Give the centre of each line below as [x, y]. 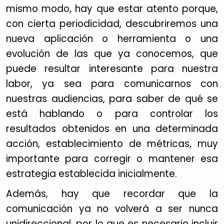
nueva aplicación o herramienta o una [112, 39]
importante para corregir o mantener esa [112, 159]
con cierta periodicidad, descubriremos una [112, 24]
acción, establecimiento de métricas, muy [112, 144]
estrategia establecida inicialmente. [91, 174]
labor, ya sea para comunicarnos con [112, 84]
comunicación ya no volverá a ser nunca [112, 209]
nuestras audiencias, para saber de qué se [112, 99]
